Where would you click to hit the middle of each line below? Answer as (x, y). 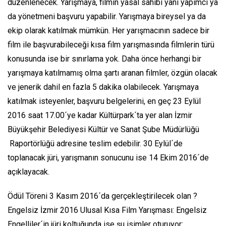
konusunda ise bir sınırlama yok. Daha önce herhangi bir (104, 59)
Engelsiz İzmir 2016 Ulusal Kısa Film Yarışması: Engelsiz (107, 210)
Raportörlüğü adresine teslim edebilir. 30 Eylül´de (95, 143)
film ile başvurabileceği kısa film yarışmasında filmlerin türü (111, 44)
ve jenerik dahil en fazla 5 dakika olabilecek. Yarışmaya (103, 87)
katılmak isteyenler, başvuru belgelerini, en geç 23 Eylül (104, 101)
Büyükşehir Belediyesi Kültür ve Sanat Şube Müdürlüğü (103, 129)
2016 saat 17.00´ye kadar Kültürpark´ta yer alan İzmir (100, 115)
